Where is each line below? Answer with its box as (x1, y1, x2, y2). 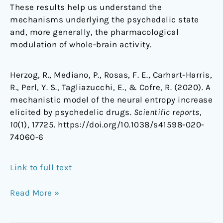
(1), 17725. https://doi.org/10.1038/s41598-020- (17, 119, 205, 130)
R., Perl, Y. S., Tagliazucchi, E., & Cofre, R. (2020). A (10, 82, 211, 93)
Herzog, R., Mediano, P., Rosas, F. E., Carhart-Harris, (10, 70, 212, 80)
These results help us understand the (10, 2, 162, 12)
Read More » (10, 187, 60, 198)
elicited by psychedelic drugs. (10, 107, 134, 117)
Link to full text (10, 162, 72, 173)
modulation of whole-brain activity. (10, 39, 152, 50)
